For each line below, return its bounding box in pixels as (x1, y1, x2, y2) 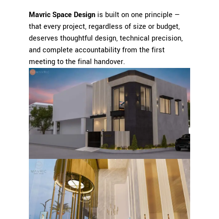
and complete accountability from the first (29, 45, 165, 56)
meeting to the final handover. (29, 57, 125, 67)
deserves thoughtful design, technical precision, (29, 33, 183, 44)
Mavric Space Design (29, 10, 95, 21)
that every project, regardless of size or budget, (29, 22, 180, 32)
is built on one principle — (95, 10, 180, 21)
